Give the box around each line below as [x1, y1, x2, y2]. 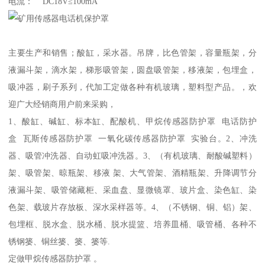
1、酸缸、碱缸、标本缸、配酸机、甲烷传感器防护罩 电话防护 [8, 117, 257, 127]
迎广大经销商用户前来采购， [8, 99, 117, 109]
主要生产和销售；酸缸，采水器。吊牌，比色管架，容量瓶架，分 [8, 48, 257, 58]
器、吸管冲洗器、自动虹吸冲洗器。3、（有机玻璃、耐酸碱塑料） [8, 151, 257, 161]
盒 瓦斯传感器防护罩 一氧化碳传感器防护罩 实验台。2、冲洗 [8, 134, 257, 144]
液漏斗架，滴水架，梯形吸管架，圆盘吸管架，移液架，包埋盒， [8, 65, 257, 75]
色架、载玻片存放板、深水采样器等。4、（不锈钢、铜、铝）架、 [8, 202, 257, 212]
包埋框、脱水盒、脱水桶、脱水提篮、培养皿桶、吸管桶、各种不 [8, 219, 257, 230]
